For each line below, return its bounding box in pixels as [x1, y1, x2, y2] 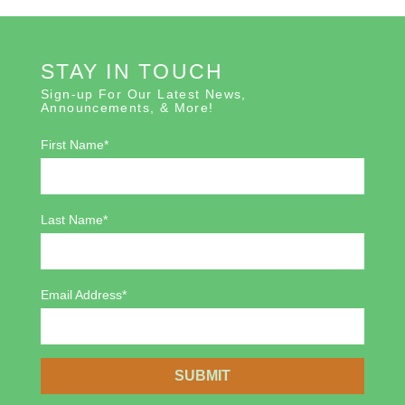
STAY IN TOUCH [41, 61, 224, 84]
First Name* [41, 137, 108, 153]
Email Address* [41, 287, 127, 303]
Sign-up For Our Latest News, [41, 87, 247, 102]
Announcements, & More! [41, 100, 214, 116]
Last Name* [41, 212, 108, 228]
